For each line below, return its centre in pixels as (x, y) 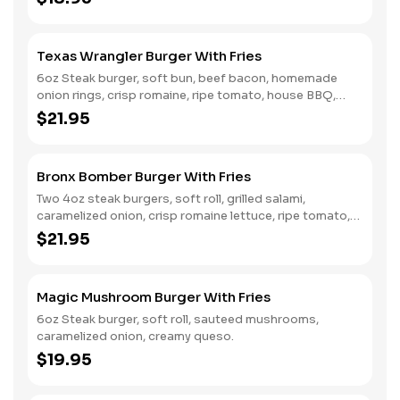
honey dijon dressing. (99, 233)
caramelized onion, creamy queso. (135, 336)
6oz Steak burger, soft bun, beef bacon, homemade (187, 78)
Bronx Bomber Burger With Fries (144, 176)
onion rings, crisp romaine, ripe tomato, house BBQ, (186, 95)
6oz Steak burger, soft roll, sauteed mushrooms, (178, 319)
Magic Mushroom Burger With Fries (154, 297)
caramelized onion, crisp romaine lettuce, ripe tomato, (193, 216)
